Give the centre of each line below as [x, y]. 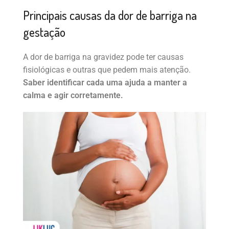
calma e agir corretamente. [73, 95]
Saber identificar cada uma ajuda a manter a [105, 82]
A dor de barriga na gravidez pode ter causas [103, 57]
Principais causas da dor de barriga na [110, 15]
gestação [44, 32]
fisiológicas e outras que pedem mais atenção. [107, 70]
